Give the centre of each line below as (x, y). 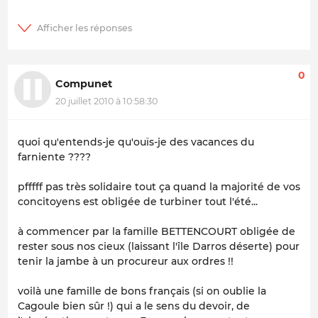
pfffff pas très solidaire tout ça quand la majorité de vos (159, 187)
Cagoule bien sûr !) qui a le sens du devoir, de (134, 306)
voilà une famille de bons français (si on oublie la (142, 291)
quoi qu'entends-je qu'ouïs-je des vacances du (136, 142)
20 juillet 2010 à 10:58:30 (106, 101)
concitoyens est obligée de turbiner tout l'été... (138, 202)
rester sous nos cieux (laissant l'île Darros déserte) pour (159, 247)
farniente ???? (54, 157)
